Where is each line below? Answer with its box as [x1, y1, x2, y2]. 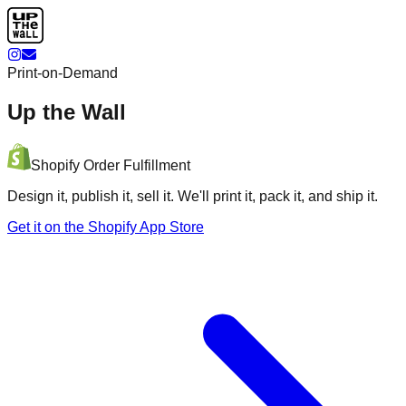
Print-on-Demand [7, 65, 118, 81]
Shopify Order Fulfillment [31, 157, 190, 173]
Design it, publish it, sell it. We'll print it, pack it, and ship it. [7, 188, 378, 204]
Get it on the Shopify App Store [7, 218, 204, 235]
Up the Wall [7, 99, 126, 124]
